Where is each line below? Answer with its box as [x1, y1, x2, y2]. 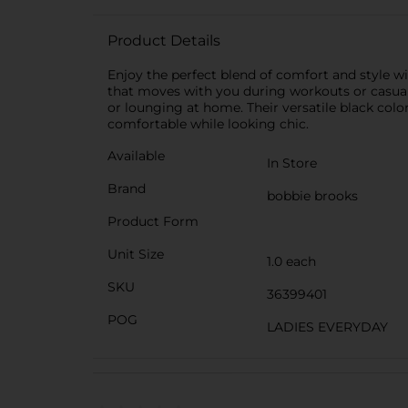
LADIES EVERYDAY [267, 319, 388, 335]
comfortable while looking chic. [107, 116, 309, 132]
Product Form [107, 213, 199, 229]
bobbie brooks [267, 188, 358, 204]
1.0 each [267, 253, 316, 270]
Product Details [107, 32, 220, 49]
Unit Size [107, 246, 164, 262]
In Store [267, 155, 317, 171]
